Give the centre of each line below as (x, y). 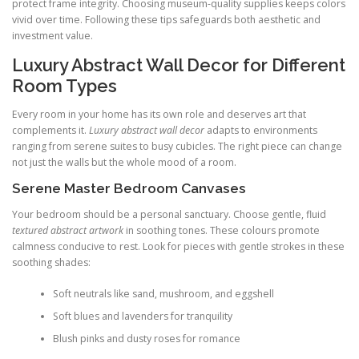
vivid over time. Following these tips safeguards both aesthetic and (166, 19)
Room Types (65, 86)
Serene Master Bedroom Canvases (129, 189)
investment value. (52, 35)
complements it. (50, 131)
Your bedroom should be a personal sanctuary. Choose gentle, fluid (169, 215)
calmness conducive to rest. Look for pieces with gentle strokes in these (178, 247)
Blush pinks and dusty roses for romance (146, 338)
